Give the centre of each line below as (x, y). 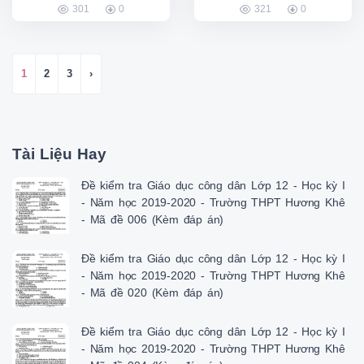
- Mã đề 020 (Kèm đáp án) (153, 293)
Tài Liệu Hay (59, 154)
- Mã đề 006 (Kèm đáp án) (153, 220)
